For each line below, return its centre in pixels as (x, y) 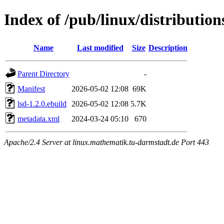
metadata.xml (38, 118)
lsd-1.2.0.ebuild (42, 103)
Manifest (31, 88)
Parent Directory (43, 73)
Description (168, 47)
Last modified (100, 47)
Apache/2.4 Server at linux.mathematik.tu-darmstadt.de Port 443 (106, 142)
